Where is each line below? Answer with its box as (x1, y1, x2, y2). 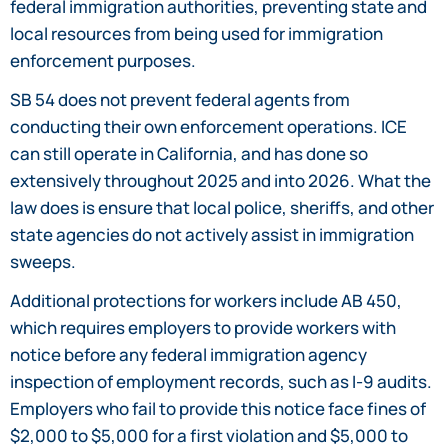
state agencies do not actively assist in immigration (10, 222, 414, 246)
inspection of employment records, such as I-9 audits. (10, 369, 432, 393)
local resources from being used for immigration (10, 21, 383, 45)
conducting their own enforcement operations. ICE (10, 114, 407, 138)
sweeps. (10, 249, 76, 273)
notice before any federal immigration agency (10, 342, 367, 366)
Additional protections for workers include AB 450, (10, 288, 402, 312)
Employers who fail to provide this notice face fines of (10, 396, 426, 420)
